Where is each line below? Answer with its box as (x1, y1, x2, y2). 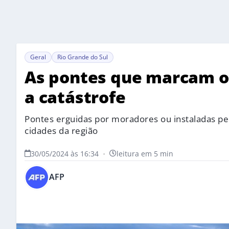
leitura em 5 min (117, 148, 173, 158)
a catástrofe (25, 85, 126, 108)
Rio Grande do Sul (57, 52, 108, 61)
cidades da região (25, 124, 98, 136)
